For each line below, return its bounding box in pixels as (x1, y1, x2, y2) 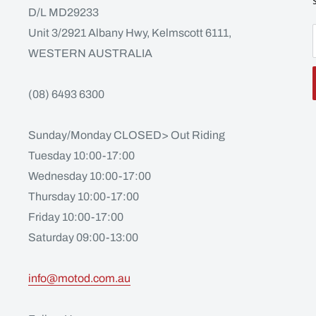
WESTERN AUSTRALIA (28, 47, 152, 59)
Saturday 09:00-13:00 (28, 231, 138, 243)
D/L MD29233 (28, 6, 99, 18)
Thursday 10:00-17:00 (28, 190, 139, 202)
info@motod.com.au (28, 272, 130, 284)
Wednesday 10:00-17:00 (28, 169, 151, 182)
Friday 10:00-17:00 (28, 210, 123, 223)
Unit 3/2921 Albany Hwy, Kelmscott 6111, (28, 26, 231, 39)
